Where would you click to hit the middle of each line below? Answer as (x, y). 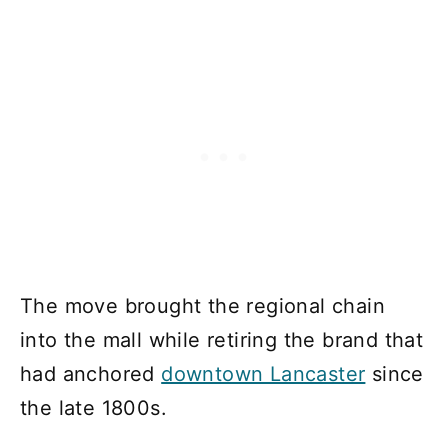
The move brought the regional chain (202, 306)
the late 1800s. (93, 408)
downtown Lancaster (263, 374)
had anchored (91, 374)
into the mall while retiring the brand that (222, 340)
